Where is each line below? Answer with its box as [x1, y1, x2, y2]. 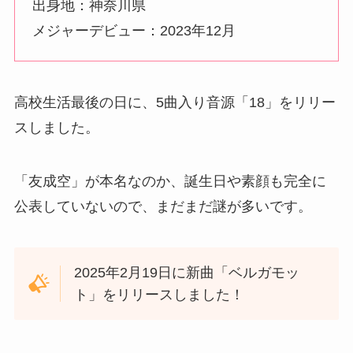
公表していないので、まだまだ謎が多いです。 [13, 199, 312, 215]
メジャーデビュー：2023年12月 [32, 23, 236, 39]
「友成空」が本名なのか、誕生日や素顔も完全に [13, 173, 326, 190]
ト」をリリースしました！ [74, 286, 245, 303]
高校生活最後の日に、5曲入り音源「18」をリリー [13, 95, 336, 111]
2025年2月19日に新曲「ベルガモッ [74, 264, 300, 281]
